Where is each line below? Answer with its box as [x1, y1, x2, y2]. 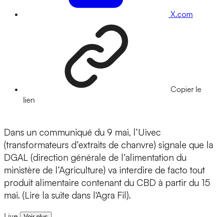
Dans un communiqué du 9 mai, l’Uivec [4, 126, 161, 139]
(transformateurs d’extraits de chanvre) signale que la [4, 139, 213, 151]
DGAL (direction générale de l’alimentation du [4, 152, 186, 164]
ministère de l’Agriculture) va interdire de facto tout [4, 164, 205, 176]
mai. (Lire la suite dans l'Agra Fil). [4, 189, 131, 201]
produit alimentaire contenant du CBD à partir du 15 [4, 177, 210, 189]
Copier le [170, 84, 201, 94]
